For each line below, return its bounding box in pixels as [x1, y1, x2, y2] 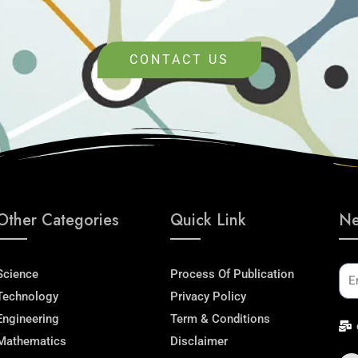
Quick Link [169, 208, 246, 232]
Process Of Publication [169, 266, 294, 281]
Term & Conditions [169, 311, 270, 326]
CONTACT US [129, 51, 229, 67]
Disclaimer [169, 333, 228, 348]
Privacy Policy [169, 288, 246, 304]
